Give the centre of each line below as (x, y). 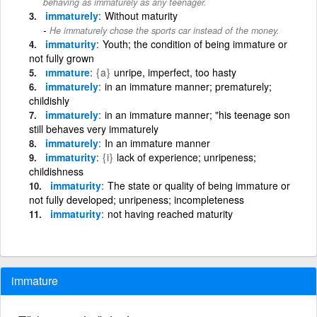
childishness (56, 171)
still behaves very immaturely (94, 128)
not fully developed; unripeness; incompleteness (137, 199)
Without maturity (141, 15)
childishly (49, 100)
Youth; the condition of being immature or (195, 44)
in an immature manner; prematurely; (188, 86)
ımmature (68, 72)
